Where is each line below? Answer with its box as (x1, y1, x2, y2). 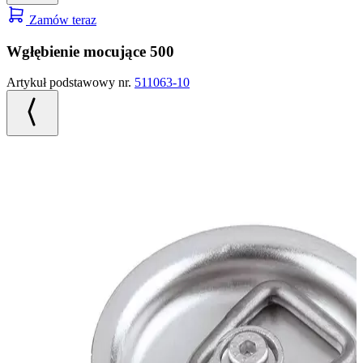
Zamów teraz (26, 12, 96, 27)
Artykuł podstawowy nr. (6, 75, 135, 90)
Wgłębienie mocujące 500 (6, 42, 174, 60)
